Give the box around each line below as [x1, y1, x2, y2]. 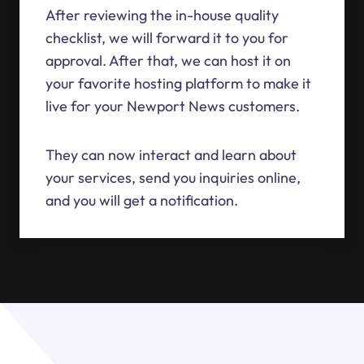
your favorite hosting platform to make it [45, 74, 311, 93]
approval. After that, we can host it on [45, 51, 291, 71]
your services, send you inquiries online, [45, 168, 301, 188]
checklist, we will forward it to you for [45, 28, 288, 48]
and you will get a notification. [45, 191, 238, 210]
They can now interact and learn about [45, 145, 297, 165]
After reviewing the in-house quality [45, 6, 279, 25]
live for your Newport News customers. [45, 97, 300, 116]
